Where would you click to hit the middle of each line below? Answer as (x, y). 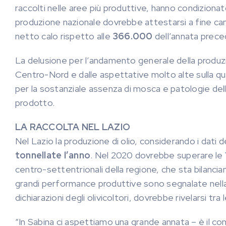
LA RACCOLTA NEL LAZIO (73, 127)
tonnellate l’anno (53, 155)
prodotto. (35, 103)
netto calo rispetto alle (64, 36)
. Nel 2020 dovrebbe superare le (158, 155)
